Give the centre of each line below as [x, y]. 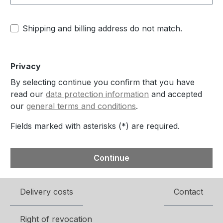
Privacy [26, 66]
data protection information [97, 94]
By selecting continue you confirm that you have [103, 82]
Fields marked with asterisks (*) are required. [95, 126]
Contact [188, 192]
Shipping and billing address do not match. [102, 28]
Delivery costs [47, 192]
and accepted [175, 94]
